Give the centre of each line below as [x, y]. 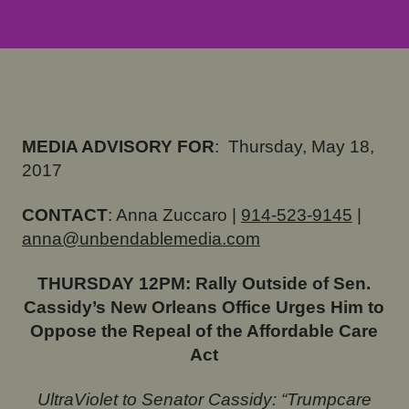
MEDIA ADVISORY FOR [118, 147]
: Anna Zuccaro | [174, 215]
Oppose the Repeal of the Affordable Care [204, 331]
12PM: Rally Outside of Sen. [253, 284]
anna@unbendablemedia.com [141, 239]
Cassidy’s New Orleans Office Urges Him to [204, 308]
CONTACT [64, 215]
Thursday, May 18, [301, 147]
